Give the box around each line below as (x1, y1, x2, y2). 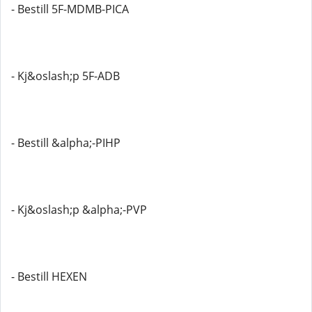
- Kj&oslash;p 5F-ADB (11, 68, 120, 84)
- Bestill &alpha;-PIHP (11, 135, 120, 150)
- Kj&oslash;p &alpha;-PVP (11, 202, 147, 217)
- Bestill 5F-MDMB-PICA (11, 1, 129, 17)
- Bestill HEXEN (11, 269, 87, 284)
